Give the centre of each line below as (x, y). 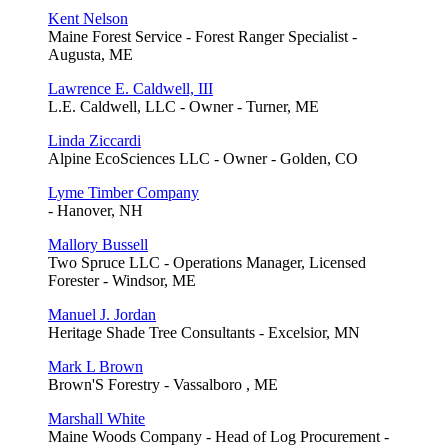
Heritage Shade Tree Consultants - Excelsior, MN (204, 332)
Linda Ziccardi (94, 140)
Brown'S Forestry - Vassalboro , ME (163, 384)
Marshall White (96, 418)
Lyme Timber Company (123, 192)
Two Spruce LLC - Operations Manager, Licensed (207, 262)
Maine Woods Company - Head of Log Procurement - (218, 436)
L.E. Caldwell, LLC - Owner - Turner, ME (183, 106)
